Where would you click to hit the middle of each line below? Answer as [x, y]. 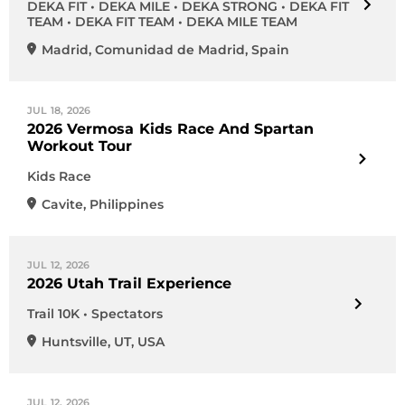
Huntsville [75, 342]
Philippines [127, 204]
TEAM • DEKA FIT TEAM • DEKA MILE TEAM [162, 22]
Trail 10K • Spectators [95, 314]
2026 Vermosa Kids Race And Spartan [171, 129]
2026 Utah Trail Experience [130, 283]
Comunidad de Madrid [170, 50]
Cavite [62, 204]
